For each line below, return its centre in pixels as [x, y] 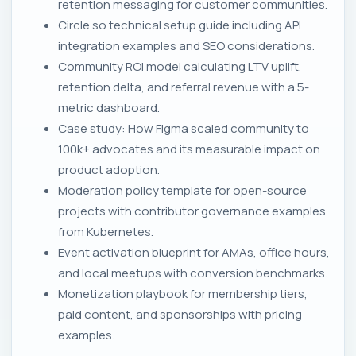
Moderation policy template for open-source [182, 190]
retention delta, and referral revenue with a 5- [184, 87]
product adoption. [109, 169]
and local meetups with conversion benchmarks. [193, 273]
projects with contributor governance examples [192, 211]
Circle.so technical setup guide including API [180, 25]
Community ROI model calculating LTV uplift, [180, 66]
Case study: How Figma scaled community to [184, 128]
